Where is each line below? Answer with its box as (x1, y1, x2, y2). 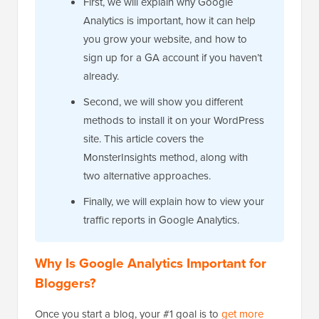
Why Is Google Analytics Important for (35, 252, 266, 273)
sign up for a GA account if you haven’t (83, 49, 262, 66)
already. (83, 68, 119, 84)
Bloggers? (35, 272, 96, 293)
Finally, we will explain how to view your (83, 193, 264, 209)
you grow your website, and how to (83, 31, 247, 47)
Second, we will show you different (83, 93, 243, 110)
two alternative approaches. (83, 167, 211, 184)
